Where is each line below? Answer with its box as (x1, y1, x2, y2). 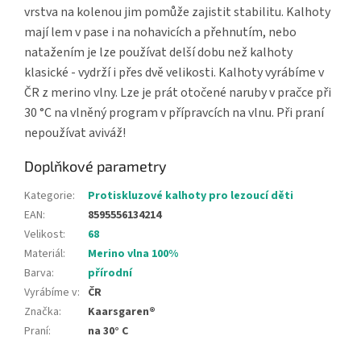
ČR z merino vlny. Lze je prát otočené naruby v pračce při (24, 84, 331, 102)
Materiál (24, 246, 63, 263)
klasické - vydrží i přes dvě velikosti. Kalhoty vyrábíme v (24, 64, 324, 82)
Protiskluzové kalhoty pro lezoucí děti (88, 188, 293, 205)
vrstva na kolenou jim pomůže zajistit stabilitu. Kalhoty (24, 3, 330, 22)
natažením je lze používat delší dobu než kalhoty (24, 44, 293, 62)
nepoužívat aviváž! (24, 124, 126, 143)
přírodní (88, 265, 132, 282)
